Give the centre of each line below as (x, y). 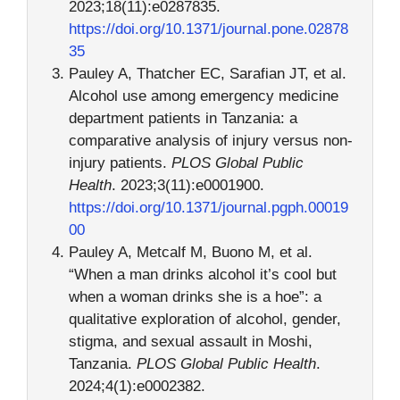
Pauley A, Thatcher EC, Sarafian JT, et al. (207, 74)
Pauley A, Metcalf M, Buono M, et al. (190, 253)
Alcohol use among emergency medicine (203, 96)
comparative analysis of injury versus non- (210, 141)
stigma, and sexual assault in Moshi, (190, 342)
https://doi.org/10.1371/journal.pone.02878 (208, 29)
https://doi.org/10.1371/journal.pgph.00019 (208, 208)
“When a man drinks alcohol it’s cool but (202, 275)
